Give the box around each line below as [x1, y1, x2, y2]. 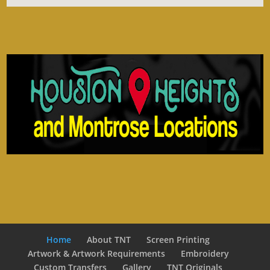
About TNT [87, 234, 131, 246]
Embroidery [180, 248, 229, 260]
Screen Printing [146, 234, 210, 246]
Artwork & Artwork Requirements [27, 248, 165, 260]
